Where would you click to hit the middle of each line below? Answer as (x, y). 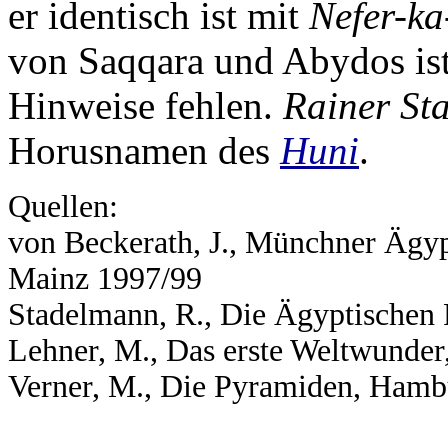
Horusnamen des (144, 150)
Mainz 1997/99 (105, 278)
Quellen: (63, 206)
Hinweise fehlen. (140, 105)
